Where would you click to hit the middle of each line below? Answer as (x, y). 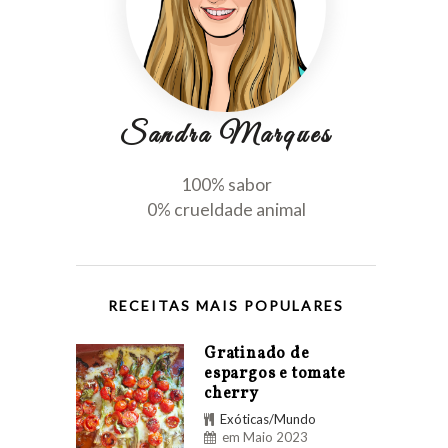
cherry (231, 394)
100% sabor (226, 185)
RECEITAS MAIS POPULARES (226, 306)
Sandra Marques (226, 136)
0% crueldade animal (226, 210)
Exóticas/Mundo (268, 419)
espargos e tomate (275, 374)
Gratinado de (257, 354)
